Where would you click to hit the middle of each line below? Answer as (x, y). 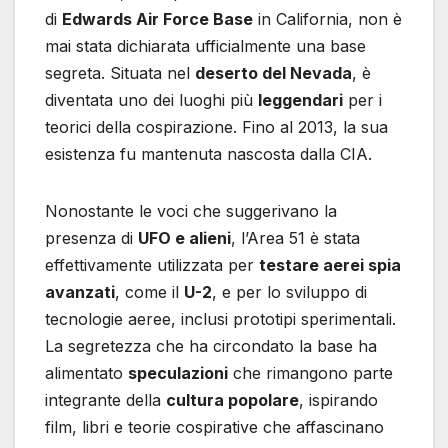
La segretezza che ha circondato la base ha (211, 346)
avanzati (80, 292)
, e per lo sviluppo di (289, 292)
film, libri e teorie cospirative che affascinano (214, 427)
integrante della (105, 400)
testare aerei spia (330, 265)
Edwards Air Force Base (157, 19)
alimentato (86, 373)
